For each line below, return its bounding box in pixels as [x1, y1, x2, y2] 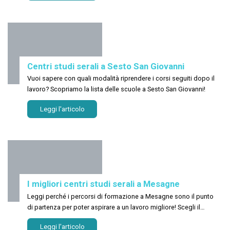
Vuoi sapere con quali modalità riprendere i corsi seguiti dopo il [27, 74, 152, 82]
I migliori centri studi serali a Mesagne [27, 179, 180, 189]
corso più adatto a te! [27, 214, 90, 222]
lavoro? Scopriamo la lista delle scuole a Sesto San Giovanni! [105, 85, 205, 93]
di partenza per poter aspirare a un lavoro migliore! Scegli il [27, 203, 200, 211]
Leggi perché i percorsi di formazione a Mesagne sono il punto [27, 192, 214, 200]
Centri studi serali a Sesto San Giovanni [27, 61, 184, 71]
